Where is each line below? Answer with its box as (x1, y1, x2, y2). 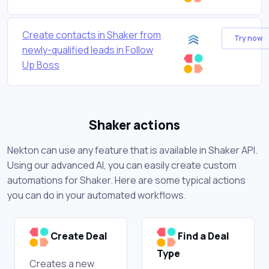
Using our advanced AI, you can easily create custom (7, 158, 237, 172)
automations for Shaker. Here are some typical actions (7, 173, 246, 187)
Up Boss (22, 58, 59, 71)
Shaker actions (89, 116, 180, 133)
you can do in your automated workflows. (7, 188, 186, 202)
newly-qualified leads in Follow (22, 43, 153, 56)
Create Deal (49, 229, 107, 243)
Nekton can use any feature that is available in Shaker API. (7, 143, 258, 157)
